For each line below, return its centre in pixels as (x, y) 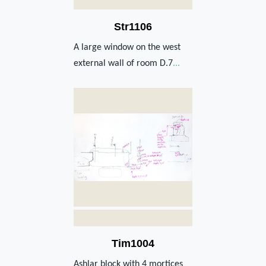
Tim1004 (133, 243)
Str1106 (133, 26)
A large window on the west (127, 47)
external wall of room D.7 (123, 63)
